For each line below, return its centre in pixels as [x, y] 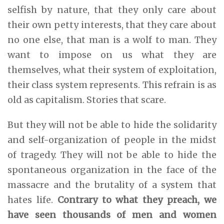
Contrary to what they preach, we [137, 199]
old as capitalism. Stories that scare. [87, 99]
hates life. [32, 199]
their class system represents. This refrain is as [112, 84]
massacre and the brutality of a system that [112, 184]
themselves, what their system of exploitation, [112, 69]
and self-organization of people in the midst [112, 139]
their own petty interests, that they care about [112, 24]
